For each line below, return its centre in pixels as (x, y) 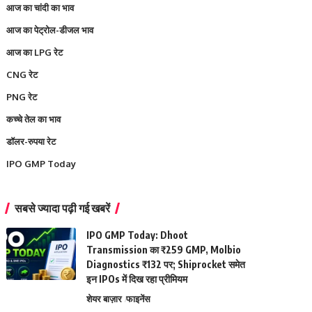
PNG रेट (22, 97)
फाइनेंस (138, 299)
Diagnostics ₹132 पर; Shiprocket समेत (166, 264)
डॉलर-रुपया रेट (31, 141)
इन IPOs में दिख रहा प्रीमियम (137, 279)
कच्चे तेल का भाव (34, 119)
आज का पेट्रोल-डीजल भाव (50, 30)
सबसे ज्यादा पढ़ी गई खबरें (63, 208)
